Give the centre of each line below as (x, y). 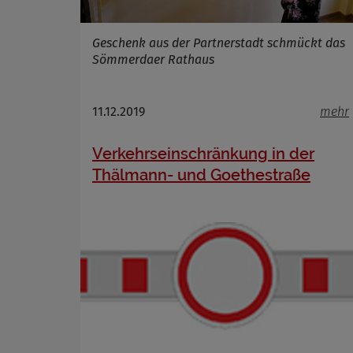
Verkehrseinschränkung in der (203, 153)
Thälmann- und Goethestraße (201, 175)
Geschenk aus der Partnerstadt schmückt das (219, 43)
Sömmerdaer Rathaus (153, 59)
